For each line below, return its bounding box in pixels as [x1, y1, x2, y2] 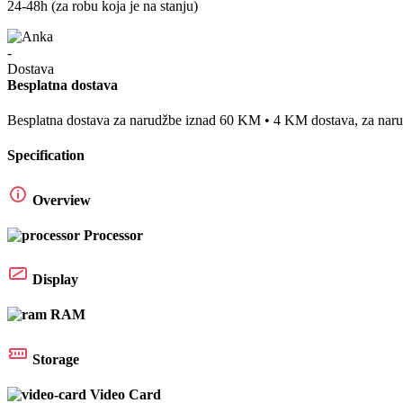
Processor [84, 227, 143, 243]
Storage [32, 351, 79, 367]
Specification [7, 148, 85, 164]
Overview [32, 192, 91, 208]
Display [32, 272, 78, 288]
